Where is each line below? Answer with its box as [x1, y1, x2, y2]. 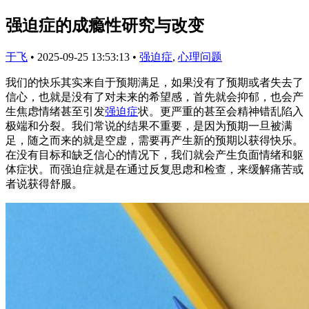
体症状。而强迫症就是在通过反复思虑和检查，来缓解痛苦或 [6, 163, 303, 175]
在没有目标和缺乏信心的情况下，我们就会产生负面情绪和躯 [6, 148, 303, 161]
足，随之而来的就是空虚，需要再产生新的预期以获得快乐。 [6, 134, 303, 146]
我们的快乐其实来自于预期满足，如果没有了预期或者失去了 [6, 76, 303, 88]
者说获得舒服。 [6, 177, 83, 190]
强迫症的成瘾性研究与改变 [6, 16, 204, 34]
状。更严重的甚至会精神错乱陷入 [138, 105, 303, 117]
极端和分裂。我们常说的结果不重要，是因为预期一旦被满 [6, 119, 292, 132]
